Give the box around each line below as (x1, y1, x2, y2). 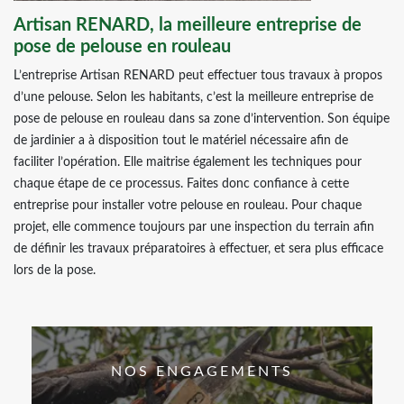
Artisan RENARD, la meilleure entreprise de (14, 16, 362, 34)
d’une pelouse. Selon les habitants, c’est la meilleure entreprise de (14, 91, 373, 104)
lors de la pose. (14, 264, 96, 277)
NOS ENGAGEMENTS (111, 364, 293, 379)
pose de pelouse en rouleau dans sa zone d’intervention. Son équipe (14, 113, 390, 125)
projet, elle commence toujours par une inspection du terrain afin (14, 221, 374, 234)
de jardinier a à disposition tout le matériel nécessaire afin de (14, 134, 348, 147)
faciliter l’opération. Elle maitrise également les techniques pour (14, 156, 362, 169)
